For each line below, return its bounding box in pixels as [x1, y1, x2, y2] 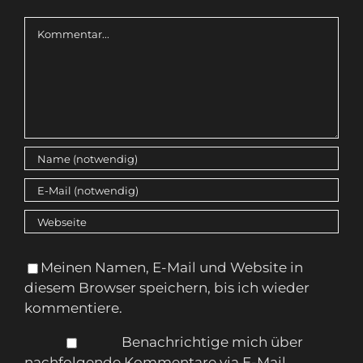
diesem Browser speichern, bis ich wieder [24, 280, 310, 297]
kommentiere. [24, 300, 122, 317]
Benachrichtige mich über [121, 334, 303, 351]
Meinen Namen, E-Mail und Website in [41, 259, 303, 276]
